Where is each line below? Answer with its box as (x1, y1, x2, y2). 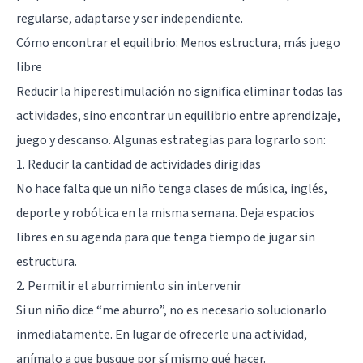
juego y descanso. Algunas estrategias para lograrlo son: (16, 130, 326, 149)
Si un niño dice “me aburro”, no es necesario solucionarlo (16, 301, 327, 319)
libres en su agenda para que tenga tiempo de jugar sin (16, 228, 315, 246)
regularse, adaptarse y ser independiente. (16, 9, 243, 28)
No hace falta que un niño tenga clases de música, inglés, (16, 179, 327, 198)
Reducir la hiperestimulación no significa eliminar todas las (16, 82, 343, 100)
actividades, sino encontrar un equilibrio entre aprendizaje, (16, 106, 340, 125)
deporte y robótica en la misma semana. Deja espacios (16, 203, 314, 222)
